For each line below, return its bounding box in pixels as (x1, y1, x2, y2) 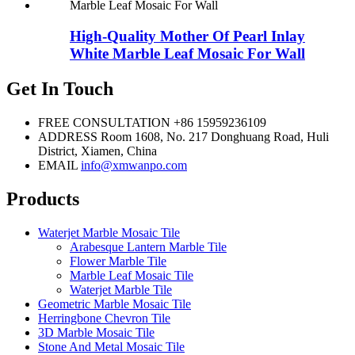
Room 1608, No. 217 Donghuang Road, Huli (101, 129, 329, 143)
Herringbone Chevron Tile (38, 311, 170, 325)
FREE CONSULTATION (38, 115, 170, 129)
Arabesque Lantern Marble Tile (70, 239, 227, 254)
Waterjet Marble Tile (70, 282, 172, 296)
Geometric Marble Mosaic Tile (38, 296, 191, 311)
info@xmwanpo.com (81, 158, 187, 172)
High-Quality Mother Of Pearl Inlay (70, 28, 305, 44)
